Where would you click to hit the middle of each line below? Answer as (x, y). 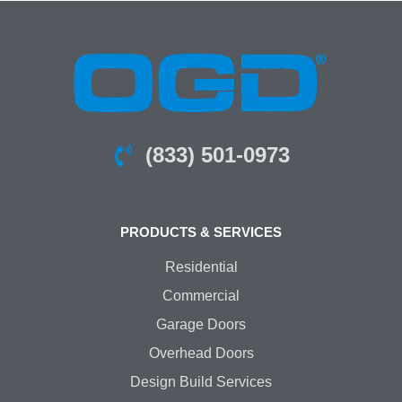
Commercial (201, 296)
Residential (201, 267)
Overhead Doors (201, 354)
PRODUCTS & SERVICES (201, 232)
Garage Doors (201, 325)
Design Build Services (201, 382)
